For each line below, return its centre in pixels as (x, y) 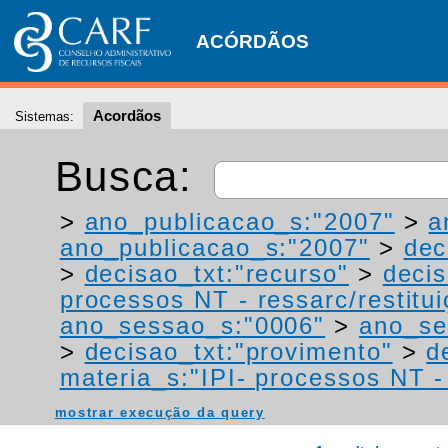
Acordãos (127, 115)
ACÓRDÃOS (252, 41)
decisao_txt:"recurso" (216, 274)
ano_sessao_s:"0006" (192, 326)
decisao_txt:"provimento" (238, 352)
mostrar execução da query (159, 413)
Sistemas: (44, 116)
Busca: (130, 176)
